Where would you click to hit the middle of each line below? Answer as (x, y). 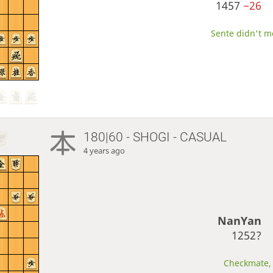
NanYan (240, 221)
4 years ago (105, 151)
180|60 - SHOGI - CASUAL (155, 137)
